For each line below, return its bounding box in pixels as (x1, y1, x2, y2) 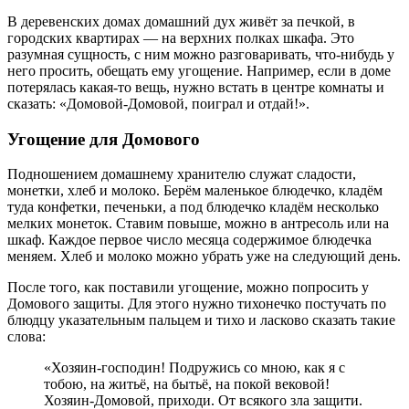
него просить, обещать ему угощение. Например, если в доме (7, 62, 391, 79)
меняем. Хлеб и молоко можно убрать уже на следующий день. (7, 248, 401, 265)
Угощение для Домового (7, 129, 200, 149)
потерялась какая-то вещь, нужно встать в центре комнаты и (7, 79, 384, 95)
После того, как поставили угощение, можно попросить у (7, 279, 369, 296)
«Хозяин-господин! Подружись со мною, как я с (44, 360, 345, 376)
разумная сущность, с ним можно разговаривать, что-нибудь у (7, 46, 394, 62)
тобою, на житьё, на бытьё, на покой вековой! (44, 376, 330, 393)
